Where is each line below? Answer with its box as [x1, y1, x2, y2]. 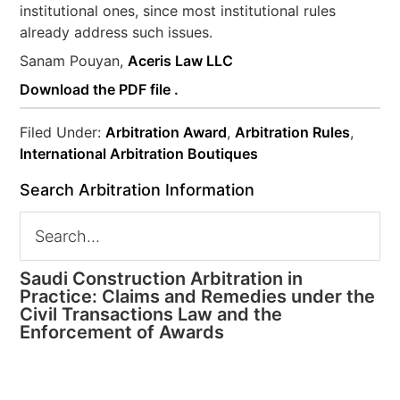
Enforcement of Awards [20, 321, 225, 343]
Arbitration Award [105, 123, 228, 141]
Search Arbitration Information [20, 180, 255, 199]
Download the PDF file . [20, 80, 179, 98]
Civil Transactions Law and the [20, 304, 283, 325]
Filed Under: [20, 123, 106, 141]
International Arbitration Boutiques [20, 145, 259, 162]
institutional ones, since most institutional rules [20, 2, 337, 20]
